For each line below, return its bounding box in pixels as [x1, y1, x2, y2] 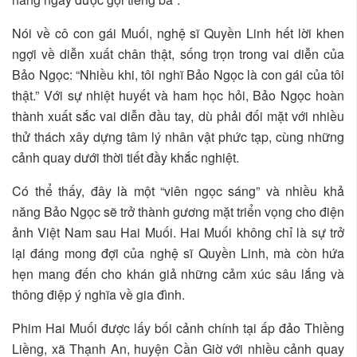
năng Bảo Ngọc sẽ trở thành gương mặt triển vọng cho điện [12, 202, 344, 221]
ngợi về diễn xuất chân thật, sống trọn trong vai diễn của [12, 45, 344, 63]
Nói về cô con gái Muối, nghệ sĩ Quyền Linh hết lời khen [12, 24, 344, 42]
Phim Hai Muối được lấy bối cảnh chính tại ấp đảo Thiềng [12, 319, 344, 337]
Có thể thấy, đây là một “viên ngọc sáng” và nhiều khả [12, 182, 344, 200]
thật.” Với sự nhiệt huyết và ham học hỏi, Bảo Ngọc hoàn [12, 86, 344, 104]
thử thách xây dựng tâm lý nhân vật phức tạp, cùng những [12, 127, 344, 146]
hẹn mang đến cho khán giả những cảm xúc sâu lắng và [12, 265, 344, 283]
